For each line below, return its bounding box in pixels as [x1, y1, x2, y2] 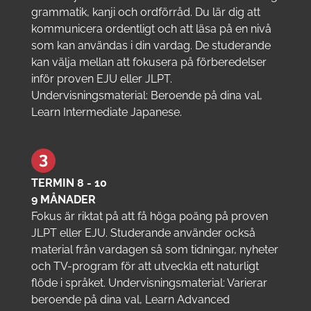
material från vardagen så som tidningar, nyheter [31, 242, 278, 256]
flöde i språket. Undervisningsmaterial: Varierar [31, 276, 267, 289]
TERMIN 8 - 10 [31, 176, 107, 190]
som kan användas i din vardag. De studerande [31, 38, 271, 52]
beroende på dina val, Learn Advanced [31, 292, 230, 306]
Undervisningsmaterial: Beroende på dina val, [31, 88, 262, 102]
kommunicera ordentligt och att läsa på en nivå [31, 22, 271, 35]
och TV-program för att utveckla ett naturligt [31, 259, 259, 273]
